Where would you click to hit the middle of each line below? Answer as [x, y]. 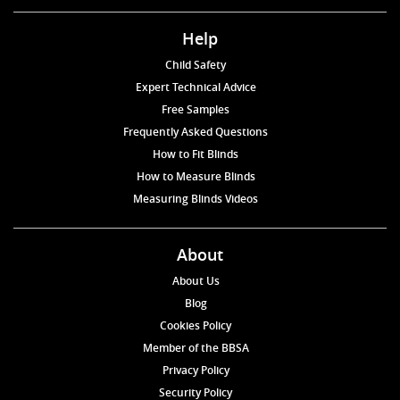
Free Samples [196, 110]
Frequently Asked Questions [196, 132]
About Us [196, 281]
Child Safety [196, 65]
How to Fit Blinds [196, 154]
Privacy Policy [196, 371]
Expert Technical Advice [196, 87]
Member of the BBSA [196, 348]
